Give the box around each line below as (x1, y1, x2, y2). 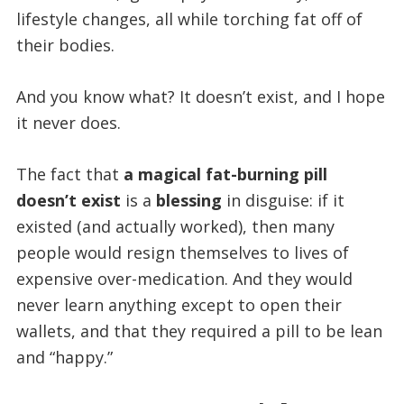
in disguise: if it (221, 189, 344, 212)
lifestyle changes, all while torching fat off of (15, 8, 363, 31)
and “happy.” (15, 346, 113, 369)
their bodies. (15, 34, 115, 57)
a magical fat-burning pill (118, 163, 327, 186)
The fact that (15, 163, 119, 186)
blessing (155, 189, 222, 212)
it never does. (15, 112, 121, 134)
